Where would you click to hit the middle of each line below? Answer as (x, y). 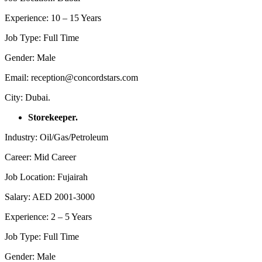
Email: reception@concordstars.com (71, 77)
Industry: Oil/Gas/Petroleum (56, 137)
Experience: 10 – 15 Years (53, 18)
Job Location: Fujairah (46, 177)
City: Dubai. (27, 97)
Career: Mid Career (40, 157)
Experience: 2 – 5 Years (48, 216)
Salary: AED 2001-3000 (50, 196)
